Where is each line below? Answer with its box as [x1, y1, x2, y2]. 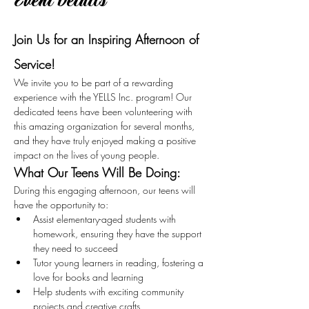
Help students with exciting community [33, 285, 186, 298]
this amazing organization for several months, [14, 119, 197, 132]
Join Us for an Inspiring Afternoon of [14, 31, 203, 48]
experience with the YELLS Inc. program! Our [14, 90, 195, 103]
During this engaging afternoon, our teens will [14, 183, 198, 197]
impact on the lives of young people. [14, 148, 159, 161]
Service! [14, 56, 55, 72]
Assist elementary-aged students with [33, 212, 179, 226]
